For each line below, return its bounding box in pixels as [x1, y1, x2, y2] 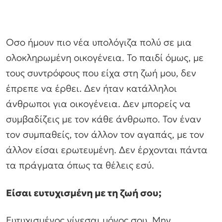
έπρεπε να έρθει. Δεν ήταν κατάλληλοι [6, 82, 177, 94]
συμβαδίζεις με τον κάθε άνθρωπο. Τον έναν [6, 112, 201, 125]
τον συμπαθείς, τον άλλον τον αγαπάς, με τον [6, 128, 204, 140]
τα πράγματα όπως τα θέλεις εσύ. [6, 159, 154, 171]
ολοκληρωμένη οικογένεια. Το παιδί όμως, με [6, 51, 204, 63]
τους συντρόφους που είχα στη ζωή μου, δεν [6, 66, 196, 79]
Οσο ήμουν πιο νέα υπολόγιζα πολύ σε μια [6, 36, 192, 48]
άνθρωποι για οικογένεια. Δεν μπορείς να [6, 97, 191, 110]
